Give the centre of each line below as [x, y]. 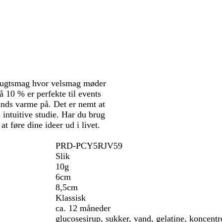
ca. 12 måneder [83, 208]
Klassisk [71, 198]
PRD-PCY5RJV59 [89, 146]
